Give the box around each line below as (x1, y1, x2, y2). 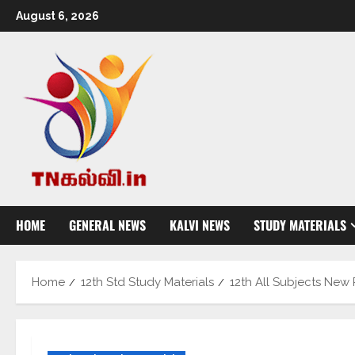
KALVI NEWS (170, 216, 230, 235)
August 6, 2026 (16, 10, 99, 22)
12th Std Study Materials (81, 275, 214, 289)
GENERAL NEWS (69, 216, 146, 235)
